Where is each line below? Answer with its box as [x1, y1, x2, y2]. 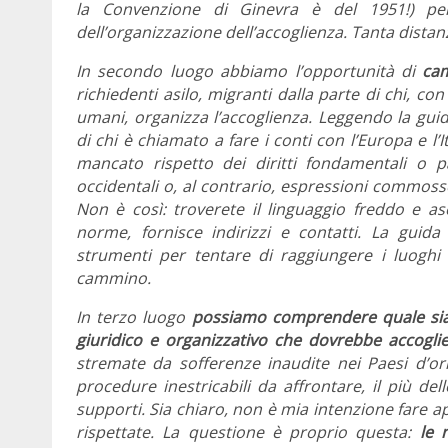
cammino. [76, 267, 151, 290]
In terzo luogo [76, 306, 192, 329]
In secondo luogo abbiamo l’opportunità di [76, 60, 423, 83]
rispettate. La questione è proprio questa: [76, 421, 420, 444]
